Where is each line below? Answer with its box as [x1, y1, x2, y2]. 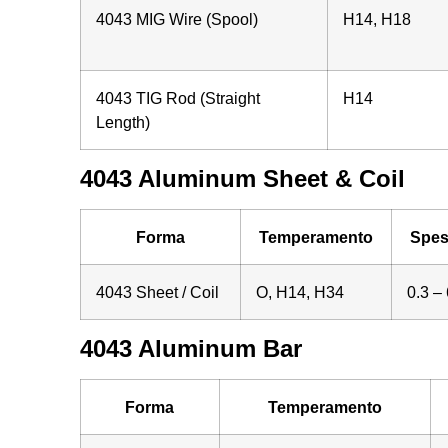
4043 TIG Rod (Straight [95, 88, 260, 107]
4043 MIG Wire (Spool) [95, 9, 258, 28]
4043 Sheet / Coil [95, 282, 219, 301]
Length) [95, 112, 150, 131]
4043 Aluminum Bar [79, 334, 302, 362]
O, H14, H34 [255, 282, 344, 301]
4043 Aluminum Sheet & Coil [79, 164, 405, 192]
